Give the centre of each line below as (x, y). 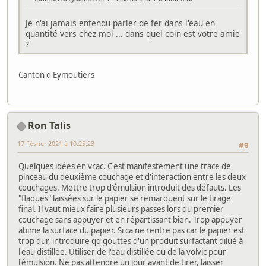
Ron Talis (49, 126)
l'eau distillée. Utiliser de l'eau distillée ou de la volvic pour (122, 251)
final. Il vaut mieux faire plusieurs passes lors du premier (121, 209)
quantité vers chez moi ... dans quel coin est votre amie (133, 34)
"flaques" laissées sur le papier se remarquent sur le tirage (125, 198)
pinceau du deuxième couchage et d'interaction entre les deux (132, 177)
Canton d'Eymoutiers (56, 75)
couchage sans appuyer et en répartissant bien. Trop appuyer (130, 219)
